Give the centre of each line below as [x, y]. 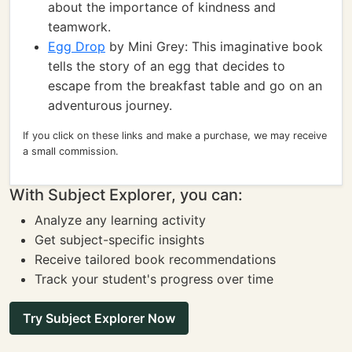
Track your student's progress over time [154, 279]
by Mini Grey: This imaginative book [214, 46]
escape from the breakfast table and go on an [185, 86]
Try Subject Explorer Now [99, 318]
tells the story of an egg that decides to [167, 66]
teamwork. [79, 27]
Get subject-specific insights [119, 240]
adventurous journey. [110, 105]
